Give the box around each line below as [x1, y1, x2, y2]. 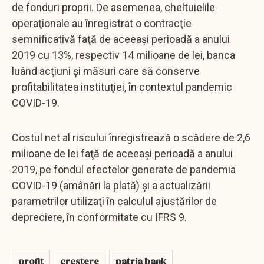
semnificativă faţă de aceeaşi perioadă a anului [12, 32, 230, 45]
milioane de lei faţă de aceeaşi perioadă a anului [12, 147, 233, 160]
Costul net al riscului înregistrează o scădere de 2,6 [12, 131, 250, 144]
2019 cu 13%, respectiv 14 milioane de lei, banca [12, 48, 235, 61]
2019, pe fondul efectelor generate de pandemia [12, 163, 236, 176]
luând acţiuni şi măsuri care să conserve [12, 64, 200, 77]
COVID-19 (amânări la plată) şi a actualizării [12, 179, 210, 192]
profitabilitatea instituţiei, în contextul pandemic [12, 80, 232, 93]
